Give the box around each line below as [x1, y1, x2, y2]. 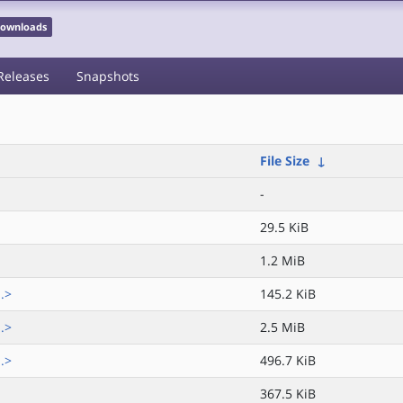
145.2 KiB [260, 285, 316, 302]
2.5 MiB [260, 318, 305, 336]
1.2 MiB [260, 252, 305, 269]
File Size [260, 152, 309, 169]
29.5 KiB [260, 219, 309, 236]
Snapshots [76, 67, 139, 85]
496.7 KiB [260, 352, 316, 369]
